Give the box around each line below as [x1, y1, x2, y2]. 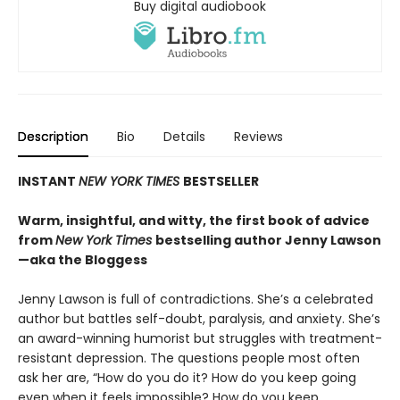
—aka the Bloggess [18, 250, 147, 269]
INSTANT [18, 171, 79, 190]
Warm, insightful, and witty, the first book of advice [18, 211, 370, 229]
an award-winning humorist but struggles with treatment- [18, 329, 382, 347]
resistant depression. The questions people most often [18, 348, 360, 367]
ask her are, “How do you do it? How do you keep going [18, 368, 356, 387]
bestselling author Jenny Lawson [155, 230, 381, 249]
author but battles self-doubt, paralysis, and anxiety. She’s [18, 309, 380, 328]
